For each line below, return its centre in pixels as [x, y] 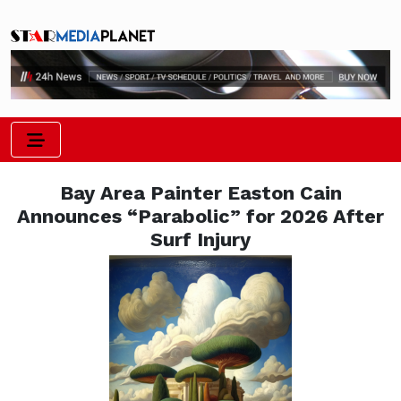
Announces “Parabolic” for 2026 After [200, 217]
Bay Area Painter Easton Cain [200, 193]
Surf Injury [200, 240]
